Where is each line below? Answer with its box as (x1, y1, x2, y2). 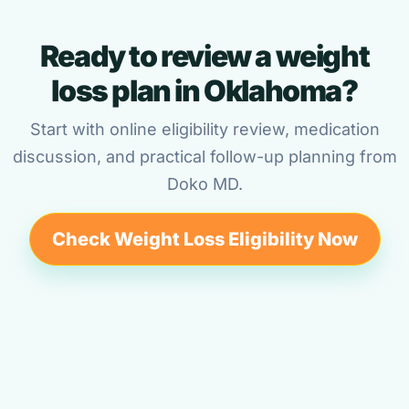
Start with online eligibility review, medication (29, 120, 380, 139)
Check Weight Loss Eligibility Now (51, 228, 358, 250)
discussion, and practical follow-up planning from (12, 147, 397, 166)
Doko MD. (166, 174, 243, 194)
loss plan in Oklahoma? (51, 73, 358, 109)
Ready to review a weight (39, 38, 370, 74)
